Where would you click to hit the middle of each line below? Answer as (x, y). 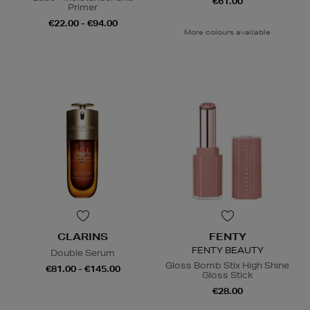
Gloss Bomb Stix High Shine (227, 266)
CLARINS (83, 237)
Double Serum (83, 253)
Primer (83, 8)
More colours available (227, 32)
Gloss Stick (227, 275)
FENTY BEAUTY (227, 250)
